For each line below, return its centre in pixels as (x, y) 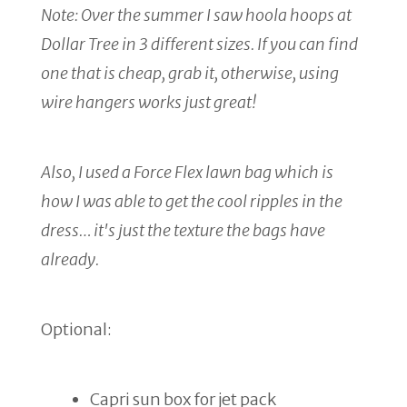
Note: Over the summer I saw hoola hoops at (196, 15)
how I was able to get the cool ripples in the (192, 202)
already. (70, 260)
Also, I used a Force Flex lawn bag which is (187, 173)
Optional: (76, 330)
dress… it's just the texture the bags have (183, 231)
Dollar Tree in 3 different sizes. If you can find (199, 45)
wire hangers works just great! (149, 103)
